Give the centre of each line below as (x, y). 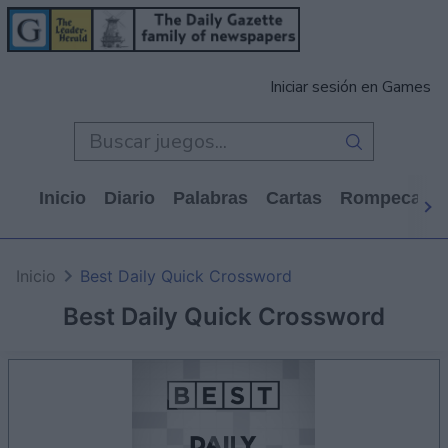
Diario (129, 198)
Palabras (210, 198)
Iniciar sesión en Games (350, 87)
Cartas (294, 198)
